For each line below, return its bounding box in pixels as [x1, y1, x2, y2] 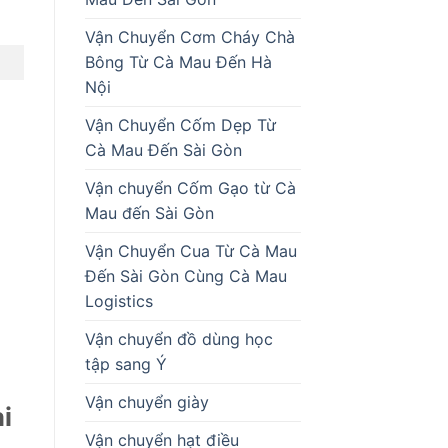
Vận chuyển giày [84, 391, 209, 412]
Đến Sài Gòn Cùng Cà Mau [84, 265, 287, 286]
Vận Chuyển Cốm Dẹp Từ [84, 114, 276, 135]
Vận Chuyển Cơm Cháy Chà [84, 26, 295, 47]
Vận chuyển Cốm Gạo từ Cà [84, 177, 296, 198]
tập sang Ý [84, 353, 167, 374]
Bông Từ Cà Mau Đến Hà [84, 51, 272, 72]
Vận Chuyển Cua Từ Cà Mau [84, 240, 297, 261]
